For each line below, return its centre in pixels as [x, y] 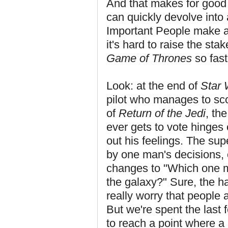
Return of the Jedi [162, 113]
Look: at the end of [153, 86]
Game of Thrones [149, 58]
